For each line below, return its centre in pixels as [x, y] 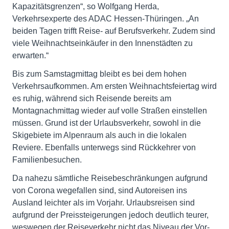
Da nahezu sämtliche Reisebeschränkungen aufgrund [110, 178]
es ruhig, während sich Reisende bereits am [92, 99]
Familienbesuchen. [47, 160]
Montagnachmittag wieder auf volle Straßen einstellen [110, 111]
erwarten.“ [30, 56]
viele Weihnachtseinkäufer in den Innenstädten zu [102, 43]
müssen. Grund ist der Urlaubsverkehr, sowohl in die [107, 123]
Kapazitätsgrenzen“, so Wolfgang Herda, [86, 7]
